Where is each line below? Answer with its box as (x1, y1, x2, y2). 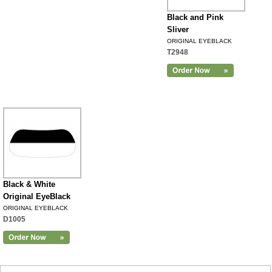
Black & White (3, 180, 55, 189)
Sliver (167, 25, 189, 34)
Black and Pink (167, 13, 223, 22)
